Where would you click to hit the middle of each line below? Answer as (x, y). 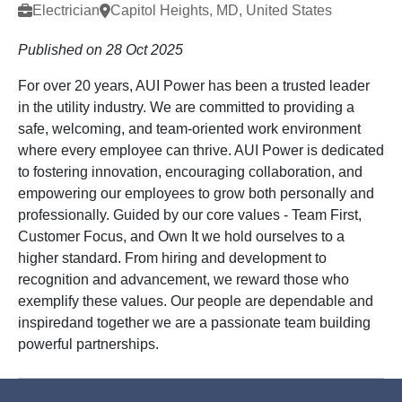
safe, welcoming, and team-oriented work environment (189, 129)
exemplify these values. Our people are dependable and (196, 301)
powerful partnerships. (88, 344)
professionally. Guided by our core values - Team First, (190, 215)
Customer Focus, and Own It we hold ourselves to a (181, 236)
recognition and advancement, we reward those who (184, 280)
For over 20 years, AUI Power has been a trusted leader (194, 86)
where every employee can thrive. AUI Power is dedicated (201, 150)
